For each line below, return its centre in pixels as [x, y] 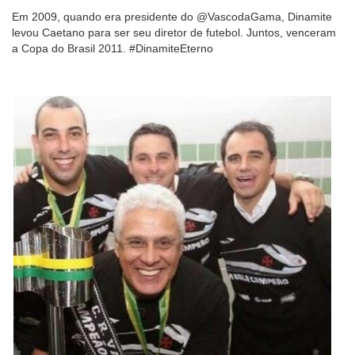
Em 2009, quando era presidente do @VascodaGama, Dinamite [172, 17]
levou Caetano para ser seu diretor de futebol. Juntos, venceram [174, 33]
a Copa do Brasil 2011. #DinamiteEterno [113, 49]
